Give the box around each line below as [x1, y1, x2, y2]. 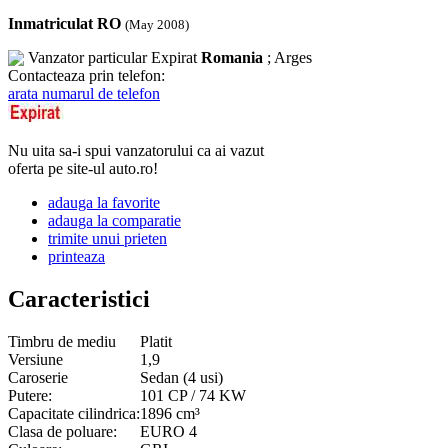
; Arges [263, 48, 312, 66]
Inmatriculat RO [8, 14, 121, 32]
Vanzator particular [28, 48, 151, 66]
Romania [201, 48, 263, 66]
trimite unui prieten [48, 229, 167, 247]
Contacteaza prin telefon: [8, 66, 165, 84]
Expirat [151, 48, 197, 66]
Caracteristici [8, 285, 150, 312]
